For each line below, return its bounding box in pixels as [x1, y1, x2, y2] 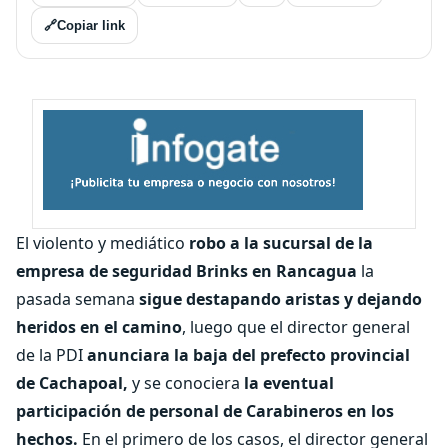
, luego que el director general [182, 316, 410, 338]
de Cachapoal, [16, 372, 132, 394]
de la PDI [16, 344, 83, 366]
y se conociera [132, 372, 244, 394]
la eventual [244, 372, 334, 394]
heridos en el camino [16, 316, 182, 338]
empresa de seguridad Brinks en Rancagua [16, 260, 357, 282]
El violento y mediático [16, 232, 189, 254]
